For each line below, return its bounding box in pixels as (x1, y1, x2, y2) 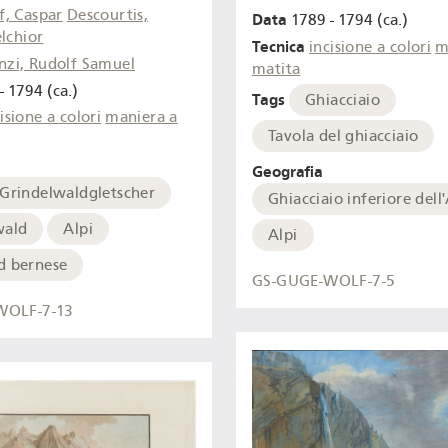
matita (252, 59, 301, 78)
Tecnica (252, 36, 305, 56)
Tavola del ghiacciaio (268, 127, 419, 146)
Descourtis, (66, 6, 149, 25)
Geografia (252, 162, 323, 182)
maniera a (105, 108, 178, 127)
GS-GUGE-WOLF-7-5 (252, 271, 396, 290)
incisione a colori (309, 37, 432, 56)
